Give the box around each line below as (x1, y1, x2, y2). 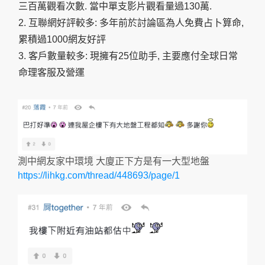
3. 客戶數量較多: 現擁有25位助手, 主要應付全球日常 (18, 51, 238, 62)
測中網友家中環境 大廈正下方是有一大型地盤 (18, 156, 209, 166)
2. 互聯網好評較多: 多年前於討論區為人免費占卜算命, (18, 18, 244, 28)
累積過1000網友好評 (18, 34, 106, 45)
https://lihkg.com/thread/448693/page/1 (18, 170, 180, 180)
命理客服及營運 (18, 67, 85, 78)
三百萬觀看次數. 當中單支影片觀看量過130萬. (18, 1, 212, 12)
